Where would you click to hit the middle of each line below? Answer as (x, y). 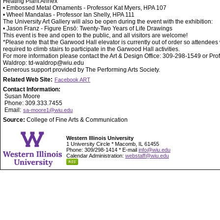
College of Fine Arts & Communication (77, 120)
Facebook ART (72, 80)
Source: (15, 120)
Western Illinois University (100, 138)
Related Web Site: (28, 80)
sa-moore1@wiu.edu (48, 110)
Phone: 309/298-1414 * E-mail (102, 150)
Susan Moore (22, 96)
